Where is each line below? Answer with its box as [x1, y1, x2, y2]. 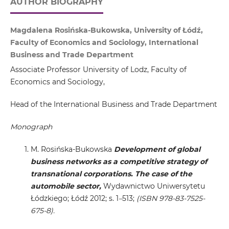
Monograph [10, 122, 52, 132]
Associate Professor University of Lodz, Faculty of [10, 65, 187, 75]
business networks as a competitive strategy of [30, 157, 207, 167]
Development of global [113, 145, 200, 154]
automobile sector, [30, 181, 101, 191]
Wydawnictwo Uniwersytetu [101, 181, 205, 191]
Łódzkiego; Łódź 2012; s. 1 [30, 194, 119, 203]
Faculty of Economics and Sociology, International [10, 38, 198, 48]
